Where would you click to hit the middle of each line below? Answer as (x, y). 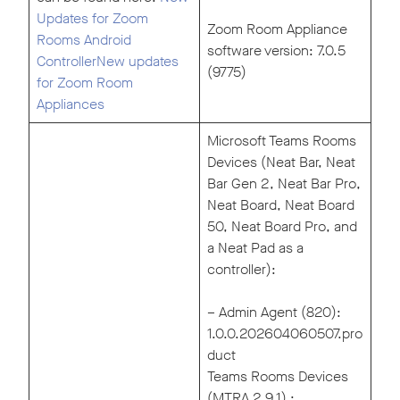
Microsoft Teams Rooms (282, 141)
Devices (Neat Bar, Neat (281, 162)
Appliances (71, 104)
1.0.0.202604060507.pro (285, 334)
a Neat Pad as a (255, 248)
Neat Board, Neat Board (281, 205)
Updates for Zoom (92, 19)
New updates (137, 62)
